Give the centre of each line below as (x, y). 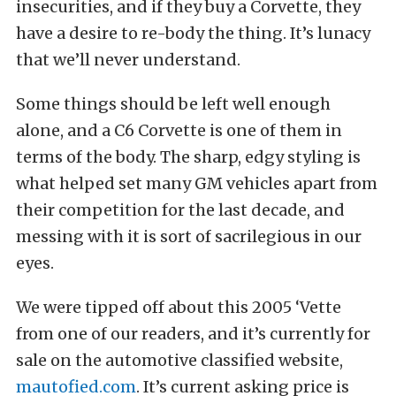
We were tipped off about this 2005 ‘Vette (179, 307)
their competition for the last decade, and (180, 210)
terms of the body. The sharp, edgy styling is (188, 157)
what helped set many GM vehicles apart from (197, 183)
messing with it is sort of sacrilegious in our (189, 236)
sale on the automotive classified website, (179, 360)
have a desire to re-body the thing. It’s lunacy (193, 33)
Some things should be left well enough (173, 104)
